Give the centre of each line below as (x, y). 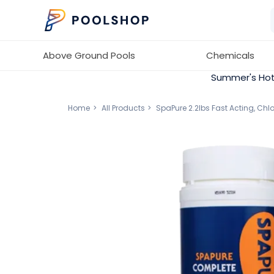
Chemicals (231, 55)
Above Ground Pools (89, 55)
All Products (123, 108)
